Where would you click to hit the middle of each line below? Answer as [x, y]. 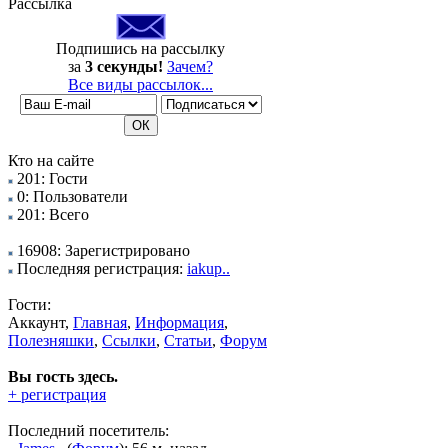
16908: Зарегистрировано [101, 250]
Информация [179, 322]
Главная [100, 322]
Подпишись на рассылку [140, 48]
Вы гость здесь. [63, 376]
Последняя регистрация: [100, 268]
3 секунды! [124, 66]
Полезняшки [51, 340]
